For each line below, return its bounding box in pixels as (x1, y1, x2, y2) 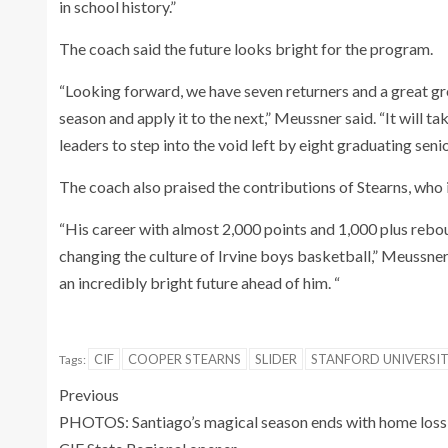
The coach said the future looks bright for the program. (59, 38, 436, 58)
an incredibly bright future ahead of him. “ (59, 272, 340, 292)
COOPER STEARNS (128, 350, 241, 367)
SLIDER (255, 350, 297, 367)
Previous (59, 384, 119, 404)
